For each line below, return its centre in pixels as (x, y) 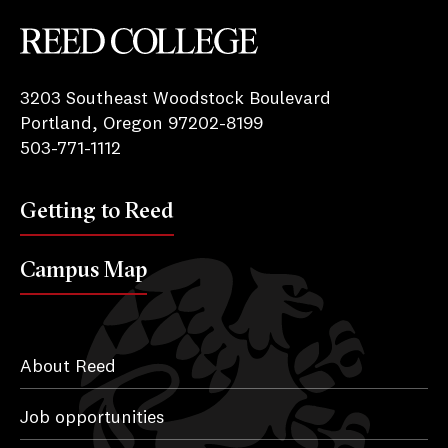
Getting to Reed (97, 210)
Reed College (73, 66)
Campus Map (83, 269)
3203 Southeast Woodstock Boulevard (175, 99)
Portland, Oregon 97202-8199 (141, 124)
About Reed (68, 367)
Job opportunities (92, 418)
